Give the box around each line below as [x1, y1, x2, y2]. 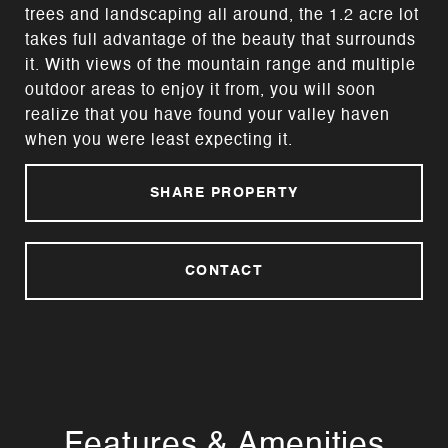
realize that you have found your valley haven [25, 108, 390, 124]
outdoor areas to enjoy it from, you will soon [25, 83, 376, 99]
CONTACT [184, 264, 264, 278]
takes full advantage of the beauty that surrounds [25, 33, 416, 49]
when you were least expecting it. [25, 133, 293, 149]
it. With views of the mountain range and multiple [25, 58, 416, 74]
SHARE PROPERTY [149, 186, 299, 200]
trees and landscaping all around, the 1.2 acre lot [25, 8, 419, 24]
